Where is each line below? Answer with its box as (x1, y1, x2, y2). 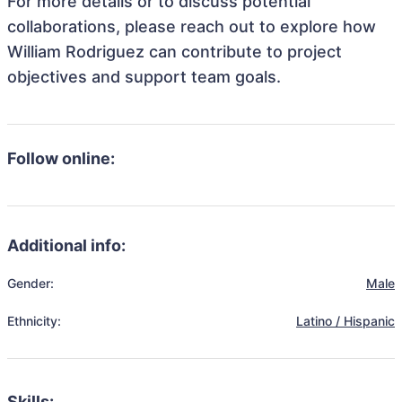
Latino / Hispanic (296, 313, 395, 328)
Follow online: (7, 149, 115, 168)
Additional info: (7, 236, 126, 255)
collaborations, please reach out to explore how (7, 17, 376, 36)
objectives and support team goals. (7, 67, 281, 86)
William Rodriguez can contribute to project (7, 42, 342, 61)
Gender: (7, 275, 54, 291)
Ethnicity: (7, 313, 61, 328)
